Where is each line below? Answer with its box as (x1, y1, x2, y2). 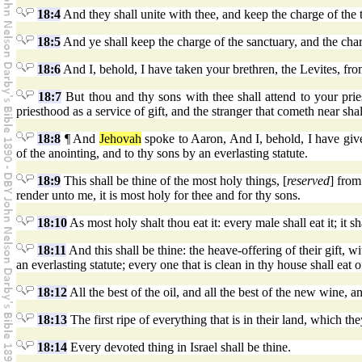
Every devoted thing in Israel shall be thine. (67, 340, 291, 355)
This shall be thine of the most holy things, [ (61, 174, 288, 188)
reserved (287, 174, 330, 188)
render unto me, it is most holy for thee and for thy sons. (16, 188, 301, 203)
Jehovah (99, 132, 141, 146)
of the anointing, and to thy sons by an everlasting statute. (16, 146, 308, 161)
